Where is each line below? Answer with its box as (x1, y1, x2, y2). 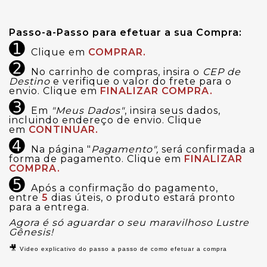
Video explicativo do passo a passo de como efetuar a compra (17, 246, 227, 253)
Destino (9, 76, 50, 88)
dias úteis (48, 192, 101, 204)
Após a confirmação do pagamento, (31, 182, 218, 194)
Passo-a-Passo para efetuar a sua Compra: (9, 27, 242, 39)
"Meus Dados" (51, 105, 125, 117)
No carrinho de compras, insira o (31, 66, 203, 78)
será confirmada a (159, 144, 255, 156)
